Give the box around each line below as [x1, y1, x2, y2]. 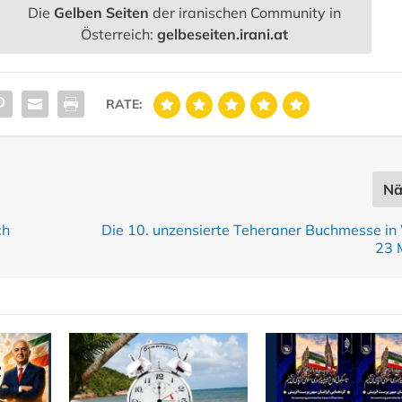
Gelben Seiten [54, 4, 150, 22]
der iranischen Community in [149, 4, 342, 22]
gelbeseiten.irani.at [157, 25, 289, 44]
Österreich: [81, 25, 158, 44]
